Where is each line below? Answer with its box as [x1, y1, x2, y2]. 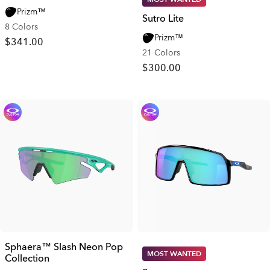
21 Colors [142, 46, 180, 58]
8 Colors [5, 20, 38, 33]
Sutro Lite [142, 11, 184, 25]
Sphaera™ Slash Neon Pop [5, 240, 123, 254]
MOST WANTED [146, 249, 201, 259]
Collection [5, 252, 49, 265]
